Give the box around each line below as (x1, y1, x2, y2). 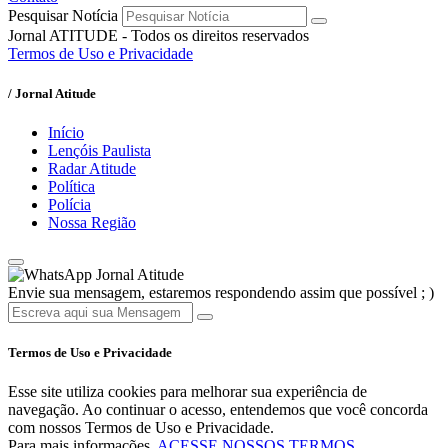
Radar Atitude (48, 159, 136, 177)
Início (48, 123, 84, 141)
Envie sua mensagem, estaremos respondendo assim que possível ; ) (8, 283, 434, 301)
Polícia (48, 195, 91, 213)
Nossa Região (48, 213, 136, 231)
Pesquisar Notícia (8, 7, 118, 25)
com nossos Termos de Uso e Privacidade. (8, 419, 274, 437)
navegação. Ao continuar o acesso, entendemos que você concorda (8, 401, 428, 419)
